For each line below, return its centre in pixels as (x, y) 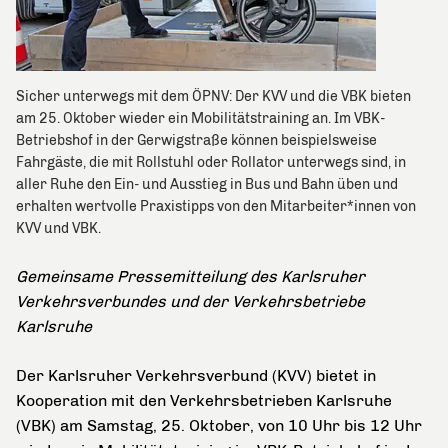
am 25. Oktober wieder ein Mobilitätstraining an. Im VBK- (200, 118)
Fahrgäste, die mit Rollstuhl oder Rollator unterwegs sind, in (211, 162)
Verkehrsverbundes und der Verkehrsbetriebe (190, 301)
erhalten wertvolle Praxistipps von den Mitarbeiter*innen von (216, 206)
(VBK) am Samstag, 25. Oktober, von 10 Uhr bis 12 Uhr (219, 425)
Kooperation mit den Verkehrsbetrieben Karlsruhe (204, 400)
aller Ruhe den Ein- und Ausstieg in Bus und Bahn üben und (207, 184)
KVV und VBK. (58, 228)
